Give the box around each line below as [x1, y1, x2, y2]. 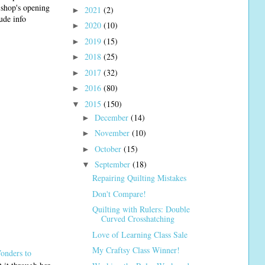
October [94, 143, 124, 154]
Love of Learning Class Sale [92, 228, 188, 240]
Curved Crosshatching [101, 213, 174, 225]
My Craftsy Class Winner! [92, 244, 180, 256]
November [94, 127, 132, 139]
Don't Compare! [92, 188, 146, 199]
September [94, 159, 132, 170]
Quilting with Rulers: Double [92, 203, 190, 215]
